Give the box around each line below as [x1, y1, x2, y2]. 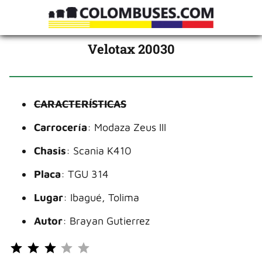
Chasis [34, 144, 66, 157]
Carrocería [34, 121, 87, 133]
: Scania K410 [66, 144, 132, 157]
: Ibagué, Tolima [63, 191, 139, 204]
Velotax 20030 [87, 40, 175, 57]
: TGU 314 [61, 168, 109, 180]
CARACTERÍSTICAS [34, 98, 126, 110]
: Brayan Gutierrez [63, 215, 150, 227]
